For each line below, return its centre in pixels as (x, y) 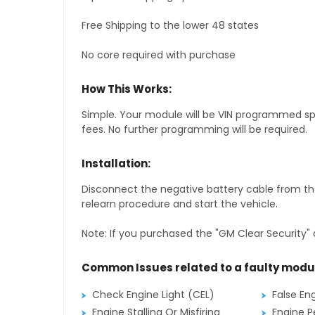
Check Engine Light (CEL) (153, 295)
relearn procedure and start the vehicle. (179, 204)
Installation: (116, 164)
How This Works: (126, 89)
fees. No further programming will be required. (194, 130)
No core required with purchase (158, 55)
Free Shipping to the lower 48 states (170, 26)
